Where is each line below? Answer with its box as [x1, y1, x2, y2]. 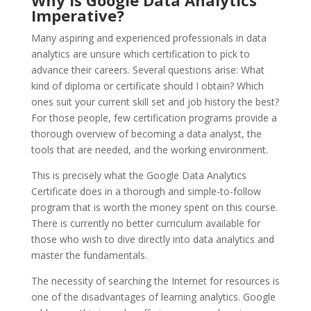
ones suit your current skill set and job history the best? [31, 95, 279, 109]
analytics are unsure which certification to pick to [31, 47, 250, 61]
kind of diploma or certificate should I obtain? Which [31, 79, 264, 93]
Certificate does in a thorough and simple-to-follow [31, 185, 261, 199]
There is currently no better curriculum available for [31, 217, 260, 230]
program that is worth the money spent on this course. [31, 201, 278, 215]
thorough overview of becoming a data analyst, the [31, 127, 262, 141]
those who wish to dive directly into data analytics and [31, 233, 274, 246]
